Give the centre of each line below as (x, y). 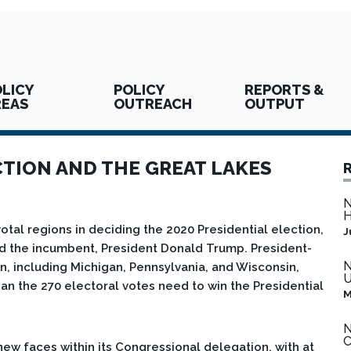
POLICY (139, 90)
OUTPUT (274, 104)
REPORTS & (284, 90)
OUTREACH (153, 104)
